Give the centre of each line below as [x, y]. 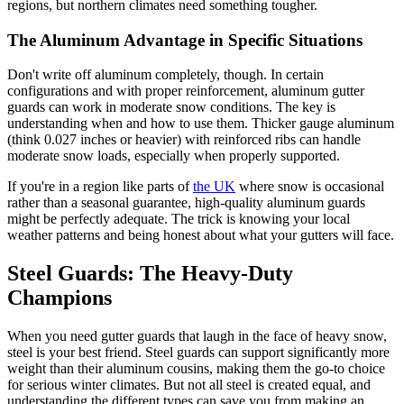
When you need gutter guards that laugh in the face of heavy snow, [197, 336]
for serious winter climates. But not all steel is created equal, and [189, 385]
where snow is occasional [310, 187]
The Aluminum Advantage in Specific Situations [185, 40]
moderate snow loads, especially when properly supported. [174, 156]
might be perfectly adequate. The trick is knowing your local [179, 219]
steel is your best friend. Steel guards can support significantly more [198, 353]
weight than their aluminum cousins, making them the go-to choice [196, 369]
